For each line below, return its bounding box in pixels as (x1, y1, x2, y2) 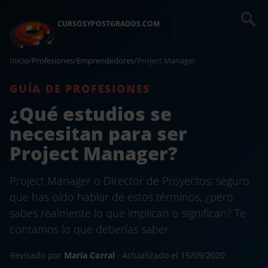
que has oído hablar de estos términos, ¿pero (10, 190, 233, 204)
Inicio (10, 55, 29, 66)
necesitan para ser (10, 120, 187, 146)
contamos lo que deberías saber (10, 222, 169, 236)
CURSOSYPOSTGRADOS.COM (57, 19, 160, 29)
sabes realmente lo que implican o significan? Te (10, 206, 246, 220)
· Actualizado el (115, 249, 181, 261)
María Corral (64, 249, 115, 261)
